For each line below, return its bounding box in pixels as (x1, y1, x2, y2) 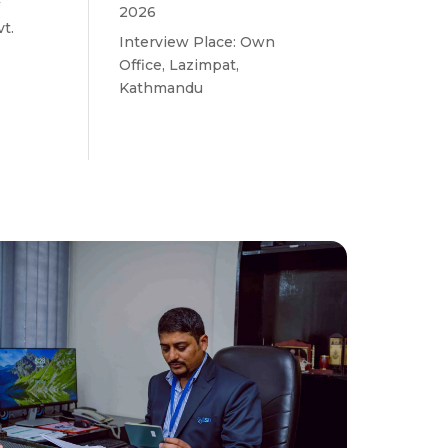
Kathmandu (119, 79, 204, 98)
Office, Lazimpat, (119, 56, 240, 75)
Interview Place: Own (119, 33, 276, 52)
